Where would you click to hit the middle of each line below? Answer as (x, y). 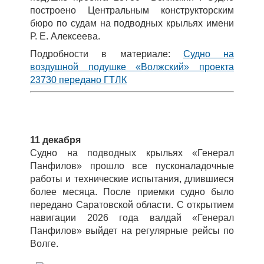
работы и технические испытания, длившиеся (132, 179)
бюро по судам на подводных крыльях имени (132, 23)
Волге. (45, 244)
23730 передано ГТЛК (78, 80)
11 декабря (55, 140)
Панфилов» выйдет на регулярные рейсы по (132, 231)
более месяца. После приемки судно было (132, 192)
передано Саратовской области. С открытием (132, 205)
